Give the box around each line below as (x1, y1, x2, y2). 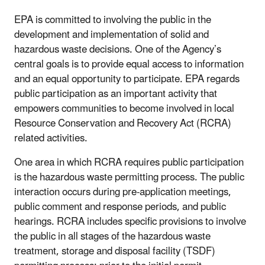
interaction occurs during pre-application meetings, (14, 182, 231, 203)
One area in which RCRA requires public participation (14, 152, 244, 174)
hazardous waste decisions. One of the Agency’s (14, 39, 221, 61)
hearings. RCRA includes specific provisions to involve (14, 211, 246, 233)
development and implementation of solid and (14, 24, 209, 46)
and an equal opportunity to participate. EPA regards (14, 69, 240, 91)
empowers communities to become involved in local (14, 98, 234, 120)
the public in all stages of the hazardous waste (14, 226, 211, 248)
